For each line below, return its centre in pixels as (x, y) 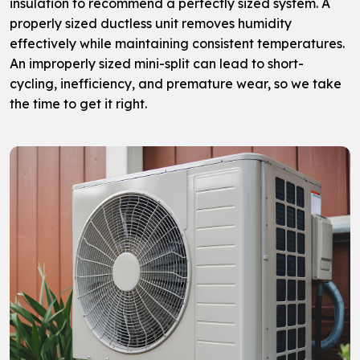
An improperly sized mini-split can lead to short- (157, 64)
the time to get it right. (78, 104)
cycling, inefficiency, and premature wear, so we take (176, 84)
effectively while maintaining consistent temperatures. (177, 44)
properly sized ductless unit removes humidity (151, 24)
